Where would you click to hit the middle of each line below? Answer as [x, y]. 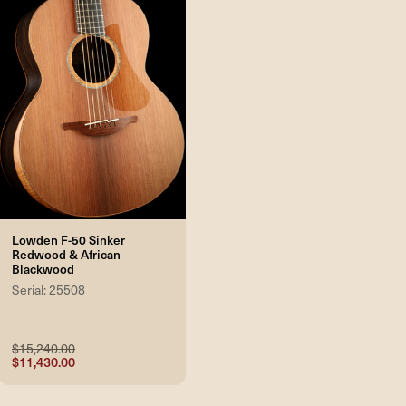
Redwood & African [66, 255]
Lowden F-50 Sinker [68, 240]
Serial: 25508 [48, 290]
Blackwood [43, 269]
